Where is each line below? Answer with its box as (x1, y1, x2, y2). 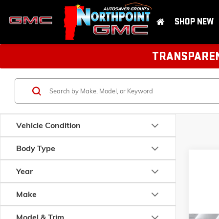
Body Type (16, 143, 55, 153)
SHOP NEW (175, 17, 214, 27)
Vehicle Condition (16, 120, 81, 130)
